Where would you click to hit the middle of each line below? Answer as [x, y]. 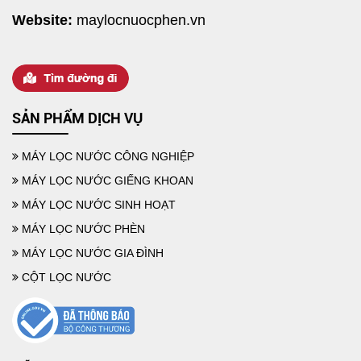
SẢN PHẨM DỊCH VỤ [77, 118]
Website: [42, 20]
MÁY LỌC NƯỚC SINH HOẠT [97, 204]
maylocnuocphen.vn [141, 20]
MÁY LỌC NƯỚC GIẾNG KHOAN [106, 180]
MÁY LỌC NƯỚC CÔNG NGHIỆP [106, 156]
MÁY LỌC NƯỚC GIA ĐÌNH [91, 253]
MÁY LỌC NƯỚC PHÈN [82, 228]
